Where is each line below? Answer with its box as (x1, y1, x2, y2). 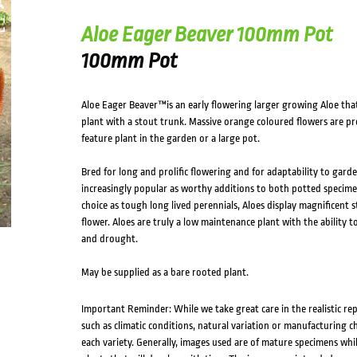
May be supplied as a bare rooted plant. (80, 266, 249, 278)
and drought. (80, 233, 138, 245)
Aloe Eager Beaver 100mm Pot (80, 22, 333, 46)
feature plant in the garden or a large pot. (80, 132, 260, 144)
